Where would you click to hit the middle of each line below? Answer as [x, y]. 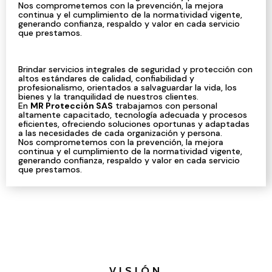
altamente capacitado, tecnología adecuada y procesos [133, 114]
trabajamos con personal [165, 105]
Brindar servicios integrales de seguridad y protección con [135, 69]
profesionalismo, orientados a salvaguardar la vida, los [127, 87]
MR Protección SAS [72, 105]
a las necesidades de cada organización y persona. [120, 133]
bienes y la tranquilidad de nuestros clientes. [108, 96]
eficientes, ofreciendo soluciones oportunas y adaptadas [134, 124]
